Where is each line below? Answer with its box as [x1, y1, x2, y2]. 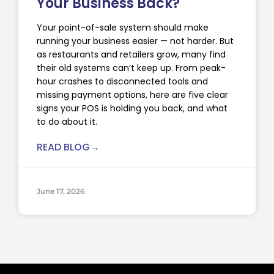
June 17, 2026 [37, 187, 85, 196]
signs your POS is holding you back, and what [37, 102, 228, 115]
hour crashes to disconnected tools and [37, 75, 208, 88]
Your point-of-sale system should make [37, 21, 209, 34]
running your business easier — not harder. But [37, 35, 234, 48]
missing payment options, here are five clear [37, 89, 228, 102]
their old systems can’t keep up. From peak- [37, 62, 226, 75]
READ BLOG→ [37, 140, 100, 155]
